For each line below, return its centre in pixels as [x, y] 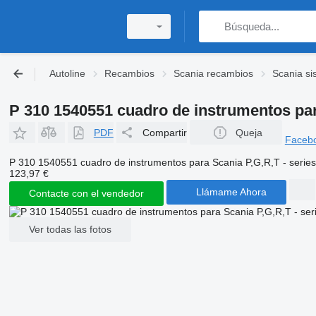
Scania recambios [213, 73]
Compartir [164, 132]
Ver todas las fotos [70, 229]
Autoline [67, 73]
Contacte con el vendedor [86, 193]
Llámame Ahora [231, 192]
